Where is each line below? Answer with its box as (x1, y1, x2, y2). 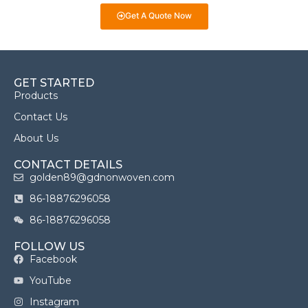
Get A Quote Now (124, 10, 192, 21)
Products (14, 89, 58, 102)
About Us (14, 131, 58, 144)
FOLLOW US (14, 239, 85, 253)
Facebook (29, 252, 77, 265)
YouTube (29, 274, 71, 287)
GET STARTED (14, 76, 94, 89)
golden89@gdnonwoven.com (29, 170, 175, 184)
